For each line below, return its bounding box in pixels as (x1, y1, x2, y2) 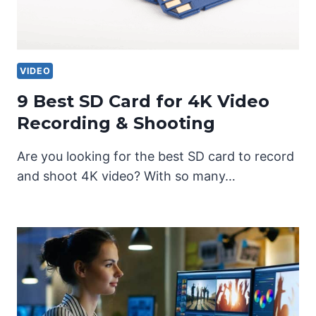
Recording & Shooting (17, 113, 215, 134)
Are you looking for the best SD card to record (17, 149, 294, 164)
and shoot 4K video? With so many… (17, 169, 236, 184)
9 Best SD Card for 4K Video (17, 91, 269, 112)
